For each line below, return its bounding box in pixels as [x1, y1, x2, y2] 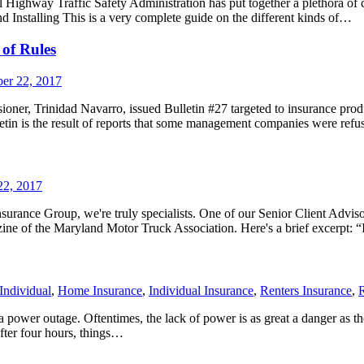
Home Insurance [58, 284, 142, 298]
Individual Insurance [149, 284, 253, 298]
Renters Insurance [260, 284, 352, 298]
